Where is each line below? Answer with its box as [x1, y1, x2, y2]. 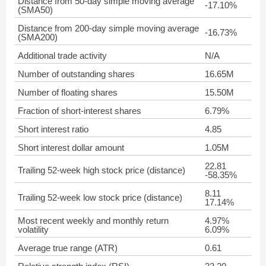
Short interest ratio [18, 124, 88, 134]
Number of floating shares [18, 87, 118, 97]
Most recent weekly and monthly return [18, 216, 169, 226]
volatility [18, 224, 49, 235]
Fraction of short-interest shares [18, 106, 141, 116]
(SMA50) [18, 5, 53, 15]
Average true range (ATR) [18, 243, 118, 253]
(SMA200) [18, 32, 58, 42]
